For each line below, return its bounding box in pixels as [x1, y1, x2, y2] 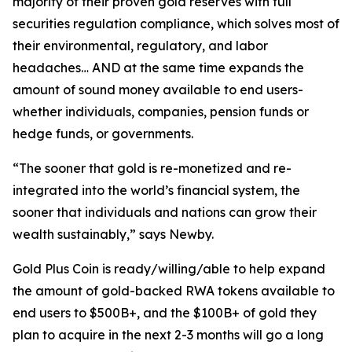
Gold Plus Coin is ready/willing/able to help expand [13, 261, 325, 277]
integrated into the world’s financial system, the [13, 182, 300, 198]
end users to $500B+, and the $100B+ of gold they [13, 305, 317, 321]
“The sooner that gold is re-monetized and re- [13, 160, 291, 176]
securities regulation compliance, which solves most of [13, 16, 339, 31]
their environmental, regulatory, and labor [13, 38, 268, 53]
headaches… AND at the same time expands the [13, 60, 304, 75]
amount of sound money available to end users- [13, 82, 303, 97]
